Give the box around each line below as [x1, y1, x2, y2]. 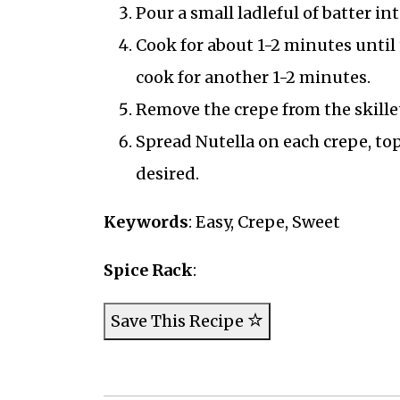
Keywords [103, 211, 188, 232]
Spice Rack [103, 259, 193, 280]
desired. [135, 162, 199, 184]
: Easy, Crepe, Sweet [187, 211, 340, 232]
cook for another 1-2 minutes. [135, 66, 371, 87]
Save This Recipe [110, 310, 247, 331]
